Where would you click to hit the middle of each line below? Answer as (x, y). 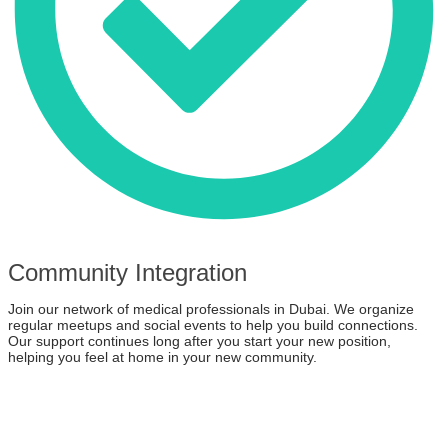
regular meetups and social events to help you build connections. (213, 325)
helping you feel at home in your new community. (162, 357)
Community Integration (127, 273)
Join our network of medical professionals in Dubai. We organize (211, 309)
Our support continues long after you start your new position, (199, 341)
